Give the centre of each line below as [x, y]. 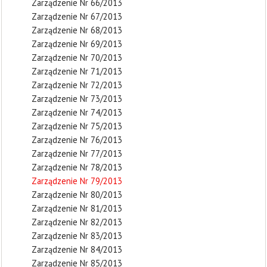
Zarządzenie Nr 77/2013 [77, 153]
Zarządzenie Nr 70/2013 [77, 58]
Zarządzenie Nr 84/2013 [77, 249]
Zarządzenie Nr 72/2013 [77, 85]
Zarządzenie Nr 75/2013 [77, 126]
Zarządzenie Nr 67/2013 [77, 16]
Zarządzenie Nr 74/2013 [77, 112]
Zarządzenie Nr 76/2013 [77, 140]
